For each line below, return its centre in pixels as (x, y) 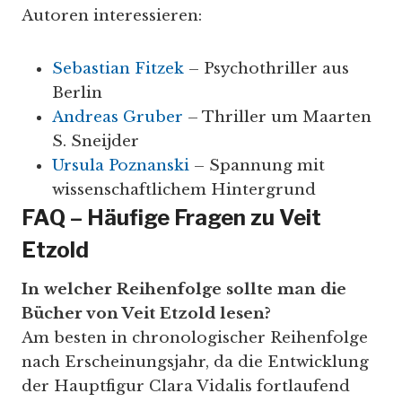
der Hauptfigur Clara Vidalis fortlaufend (186, 386)
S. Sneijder (96, 141)
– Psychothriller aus (267, 68)
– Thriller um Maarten (277, 117)
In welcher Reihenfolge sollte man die (184, 289)
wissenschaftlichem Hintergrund (184, 189)
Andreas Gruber (118, 117)
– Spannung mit (257, 165)
